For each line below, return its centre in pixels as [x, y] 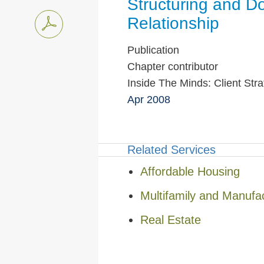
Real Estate [171, 220]
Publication [153, 50]
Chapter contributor [172, 67]
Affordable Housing [190, 171]
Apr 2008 [148, 100]
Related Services [171, 150]
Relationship [173, 23]
